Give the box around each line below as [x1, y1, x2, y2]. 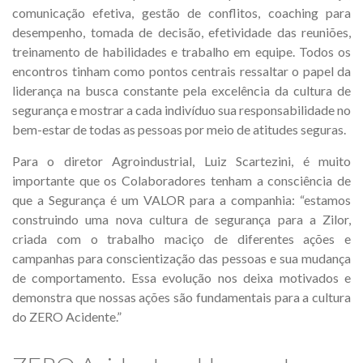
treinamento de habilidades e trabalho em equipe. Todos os [12, 44, 351, 59]
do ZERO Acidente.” [12, 309, 122, 324]
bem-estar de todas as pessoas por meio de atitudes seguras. [12, 122, 346, 137]
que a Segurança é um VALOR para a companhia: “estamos [12, 192, 351, 207]
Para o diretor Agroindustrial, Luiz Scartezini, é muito [12, 153, 351, 169]
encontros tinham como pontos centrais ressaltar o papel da [12, 63, 351, 79]
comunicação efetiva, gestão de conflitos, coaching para [12, 5, 351, 20]
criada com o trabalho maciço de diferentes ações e [12, 231, 351, 246]
